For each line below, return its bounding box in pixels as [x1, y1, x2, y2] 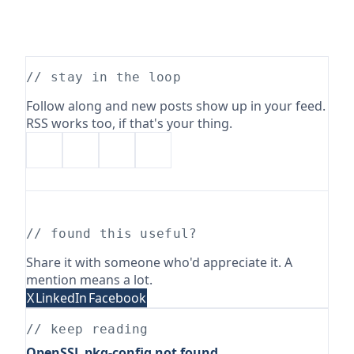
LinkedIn [36, 289, 87, 307]
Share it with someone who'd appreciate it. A [26, 254, 292, 271]
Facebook [88, 289, 146, 307]
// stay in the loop [26, 70, 182, 85]
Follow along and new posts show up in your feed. [26, 97, 326, 115]
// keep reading [26, 322, 149, 337]
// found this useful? [26, 226, 198, 241]
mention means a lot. [26, 271, 153, 288]
